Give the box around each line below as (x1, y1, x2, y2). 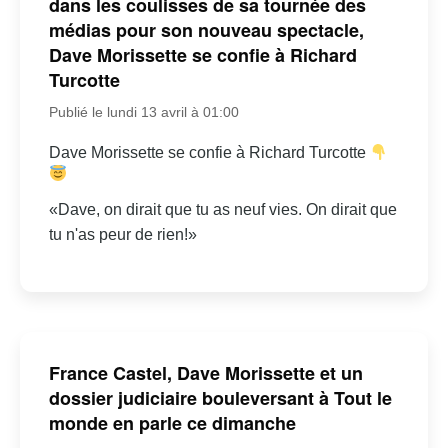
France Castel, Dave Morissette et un (48, 359, 363, 386)
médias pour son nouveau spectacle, (48, 17, 364, 44)
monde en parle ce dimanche (48, 409, 296, 436)
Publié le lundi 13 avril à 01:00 (48, 104, 239, 121)
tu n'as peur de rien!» (48, 226, 197, 244)
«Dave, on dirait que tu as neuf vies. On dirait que (48, 201, 397, 219)
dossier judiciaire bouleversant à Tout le (48, 384, 392, 411)
